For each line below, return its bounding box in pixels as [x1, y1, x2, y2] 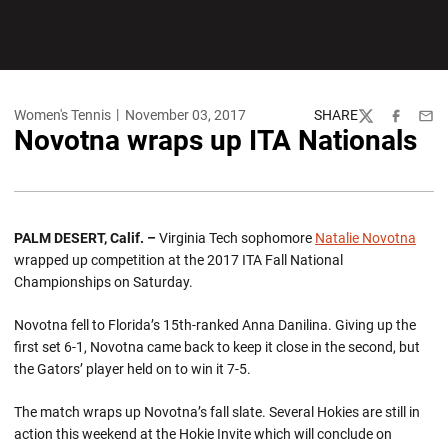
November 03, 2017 [124, 107, 246, 123]
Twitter [357, 116, 401, 132]
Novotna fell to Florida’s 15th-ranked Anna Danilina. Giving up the [14, 317, 416, 333]
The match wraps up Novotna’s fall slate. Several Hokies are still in [14, 404, 420, 420]
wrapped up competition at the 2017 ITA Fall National [14, 252, 343, 268]
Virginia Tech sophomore [159, 230, 315, 246]
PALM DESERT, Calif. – [14, 230, 159, 246]
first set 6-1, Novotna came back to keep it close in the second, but [14, 339, 420, 355]
